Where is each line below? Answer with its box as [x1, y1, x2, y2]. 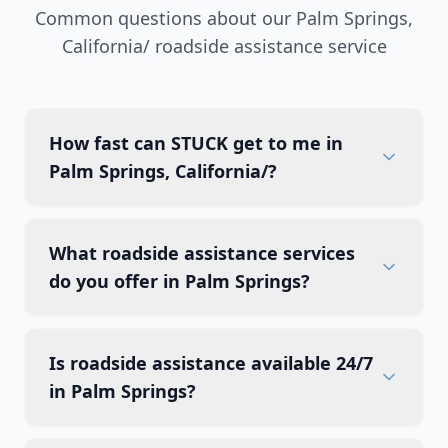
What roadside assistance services [49, 241, 355, 265]
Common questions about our [35, 6, 296, 30]
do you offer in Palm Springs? [49, 269, 310, 293]
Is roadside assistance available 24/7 [49, 351, 373, 375]
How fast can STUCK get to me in [49, 131, 343, 155]
